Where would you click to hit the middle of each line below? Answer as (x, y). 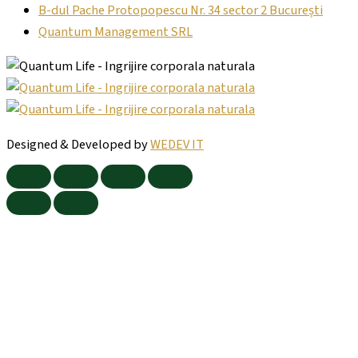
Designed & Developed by (78, 144)
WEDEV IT (177, 144)
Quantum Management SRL (115, 32)
